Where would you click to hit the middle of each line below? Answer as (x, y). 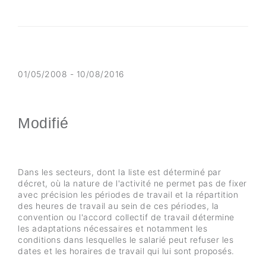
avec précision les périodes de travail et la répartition (128, 194)
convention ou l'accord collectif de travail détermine (126, 217)
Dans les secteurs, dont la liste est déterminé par (119, 172)
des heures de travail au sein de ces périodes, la (118, 206)
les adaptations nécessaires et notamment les (113, 228)
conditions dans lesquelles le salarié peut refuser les (126, 240)
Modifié (43, 123)
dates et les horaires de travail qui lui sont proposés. (126, 251)
